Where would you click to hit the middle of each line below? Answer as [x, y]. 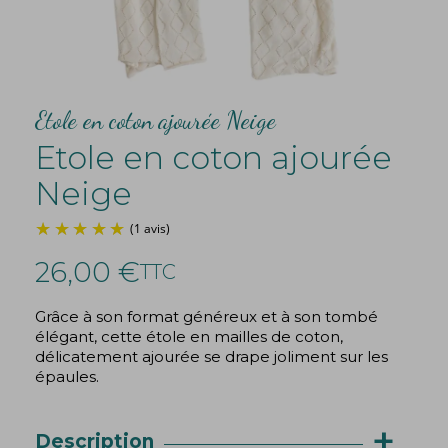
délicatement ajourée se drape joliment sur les [211, 356]
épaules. [67, 376]
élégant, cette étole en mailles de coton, [189, 336]
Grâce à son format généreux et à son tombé [206, 316]
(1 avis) [177, 347]
